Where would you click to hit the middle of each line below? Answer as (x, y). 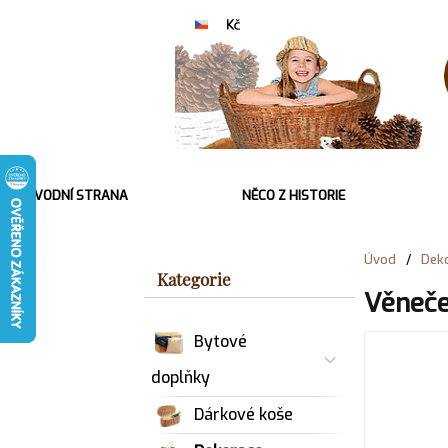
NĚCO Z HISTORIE (294, 195)
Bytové (221, 341)
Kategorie (194, 278)
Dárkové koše (244, 414)
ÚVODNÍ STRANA (77, 195)
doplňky (181, 377)
